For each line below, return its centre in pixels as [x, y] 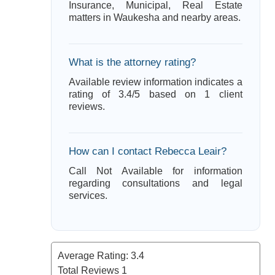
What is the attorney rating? [132, 62]
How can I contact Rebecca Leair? [147, 151]
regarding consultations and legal [155, 183]
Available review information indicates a [155, 82]
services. [88, 196]
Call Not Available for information [155, 171]
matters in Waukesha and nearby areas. [154, 17]
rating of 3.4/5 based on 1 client [155, 94]
